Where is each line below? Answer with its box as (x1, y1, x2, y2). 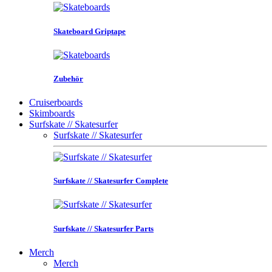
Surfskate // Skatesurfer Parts (53, 223, 154, 233)
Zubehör (53, 73, 83, 83)
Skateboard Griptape (53, 26, 126, 36)
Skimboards (29, 108, 75, 119)
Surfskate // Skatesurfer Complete (53, 176, 168, 186)
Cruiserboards (29, 97, 83, 108)
